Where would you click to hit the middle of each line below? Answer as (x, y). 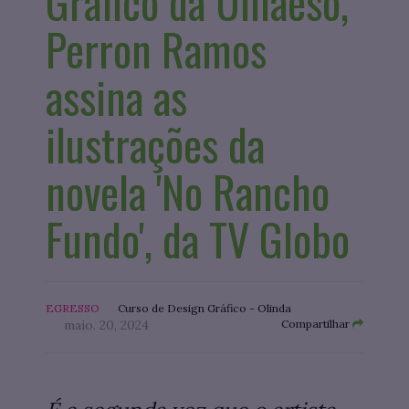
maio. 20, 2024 (106, 325)
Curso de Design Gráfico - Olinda (204, 309)
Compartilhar (317, 324)
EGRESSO (73, 309)
